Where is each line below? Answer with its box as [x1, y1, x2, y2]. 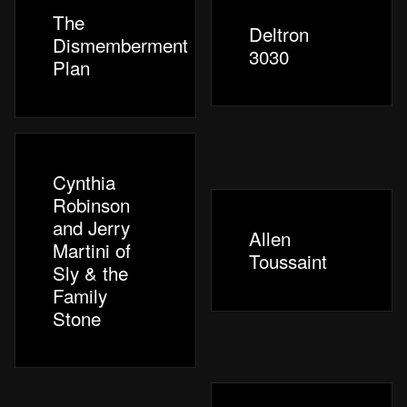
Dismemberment [53, 31, 189, 59]
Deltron [249, 19, 310, 47]
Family [53, 281, 108, 309]
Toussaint [249, 247, 328, 275]
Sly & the [53, 258, 129, 286]
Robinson [53, 190, 131, 218]
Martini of [53, 235, 132, 263]
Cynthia [53, 167, 116, 195]
